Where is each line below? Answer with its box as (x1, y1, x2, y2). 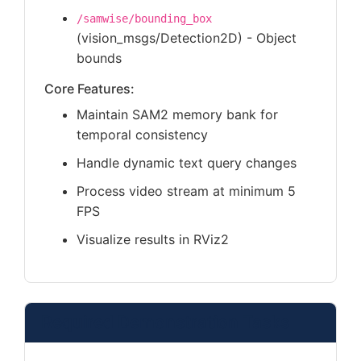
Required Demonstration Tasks (41, 312, 289, 332)
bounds (77, 50, 122, 66)
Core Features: (44, 81, 135, 97)
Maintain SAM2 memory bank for (77, 106, 278, 122)
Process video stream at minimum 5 (77, 183, 296, 199)
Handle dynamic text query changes (77, 155, 297, 171)
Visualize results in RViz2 (77, 231, 229, 247)
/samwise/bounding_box (77, 12, 212, 25)
